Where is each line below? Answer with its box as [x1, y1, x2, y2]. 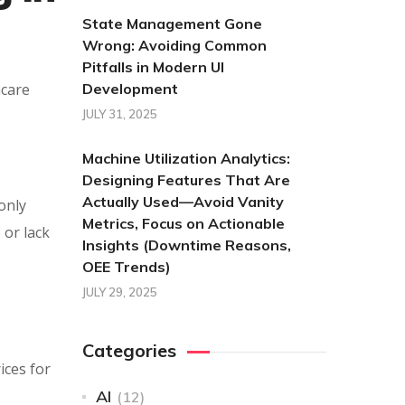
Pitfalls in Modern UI [82, 58, 224, 76]
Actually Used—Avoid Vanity [82, 193, 284, 211]
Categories [82, 339, 176, 362]
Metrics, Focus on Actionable [82, 214, 285, 232]
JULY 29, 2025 [82, 285, 157, 299]
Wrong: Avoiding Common [82, 36, 267, 54]
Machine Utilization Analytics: [82, 149, 290, 167]
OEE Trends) [82, 258, 171, 276]
